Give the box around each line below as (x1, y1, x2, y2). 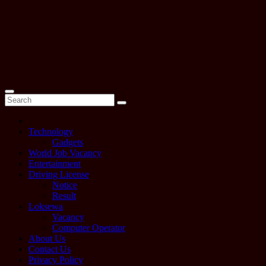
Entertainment (28, 159, 81, 169)
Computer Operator (52, 223, 125, 233)
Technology (28, 126, 73, 137)
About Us (28, 233, 65, 243)
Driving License (28, 169, 89, 179)
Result (52, 191, 76, 201)
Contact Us (28, 244, 71, 254)
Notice (52, 180, 77, 190)
